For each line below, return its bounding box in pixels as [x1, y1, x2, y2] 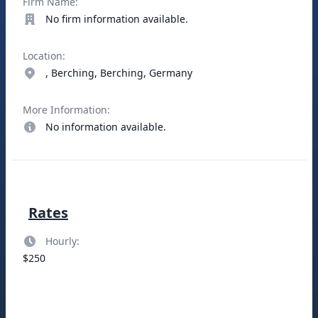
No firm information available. [45, 12, 188, 26]
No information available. [45, 120, 166, 133]
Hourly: [45, 234, 79, 248]
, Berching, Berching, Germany [45, 66, 192, 79]
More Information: [23, 103, 110, 116]
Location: [23, 49, 65, 62]
